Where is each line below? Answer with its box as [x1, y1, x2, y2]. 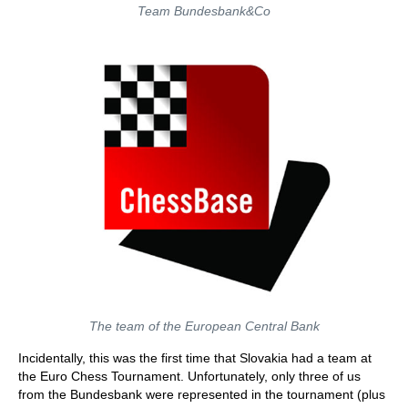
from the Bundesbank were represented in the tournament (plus [18, 387, 385, 402]
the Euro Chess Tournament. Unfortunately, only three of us [18, 369, 361, 383]
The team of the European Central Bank [88, 319, 320, 333]
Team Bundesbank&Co [138, 4, 270, 18]
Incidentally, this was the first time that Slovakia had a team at [18, 351, 372, 365]
